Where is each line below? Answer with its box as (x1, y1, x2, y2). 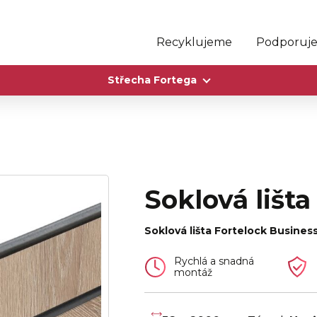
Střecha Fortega (107, 74, 197, 86)
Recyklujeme (156, 35, 232, 49)
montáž (174, 266, 212, 279)
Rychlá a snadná (174, 255, 254, 267)
